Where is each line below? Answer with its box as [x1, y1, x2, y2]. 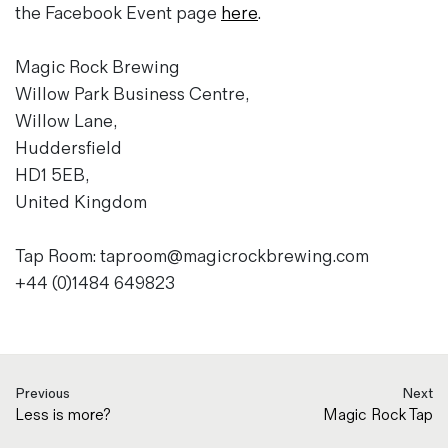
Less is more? [15, 406, 111, 426]
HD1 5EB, [15, 165, 89, 187]
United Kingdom [15, 192, 147, 214]
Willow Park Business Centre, [15, 84, 249, 106]
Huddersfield [15, 138, 122, 160]
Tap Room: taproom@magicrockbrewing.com [15, 246, 369, 268]
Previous [15, 385, 70, 403]
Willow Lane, [15, 111, 117, 133]
